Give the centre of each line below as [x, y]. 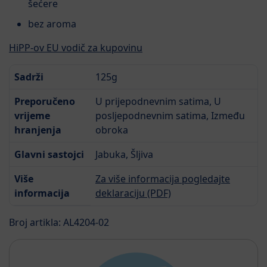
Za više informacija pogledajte [163, 178]
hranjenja [38, 130]
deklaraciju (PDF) [133, 193]
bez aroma [52, 24]
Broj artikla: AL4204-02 [59, 222]
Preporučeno [45, 101]
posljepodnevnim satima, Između [170, 115]
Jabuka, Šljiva [124, 154]
